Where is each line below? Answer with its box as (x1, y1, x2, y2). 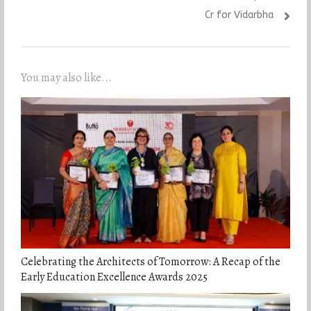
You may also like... (20, 69, 112, 85)
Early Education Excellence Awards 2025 (20, 269, 208, 285)
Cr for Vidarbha (205, 8, 274, 21)
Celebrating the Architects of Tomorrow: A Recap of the (20, 254, 280, 270)
